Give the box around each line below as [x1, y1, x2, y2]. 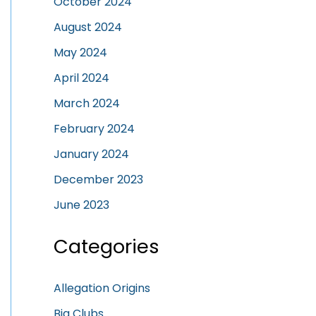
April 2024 [54, 70, 109, 87]
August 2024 [54, 19, 122, 36]
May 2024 [54, 44, 107, 61]
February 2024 [54, 121, 135, 138]
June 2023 [54, 197, 109, 214]
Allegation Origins [54, 279, 150, 296]
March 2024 [54, 95, 120, 112]
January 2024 [54, 146, 129, 163]
